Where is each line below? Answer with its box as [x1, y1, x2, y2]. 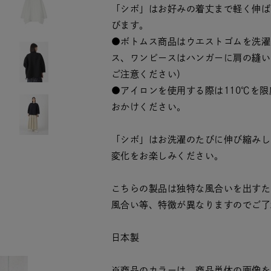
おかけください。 [111, 102, 186, 111]
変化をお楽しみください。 [111, 151, 224, 160]
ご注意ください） [111, 70, 186, 79]
